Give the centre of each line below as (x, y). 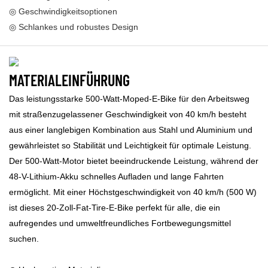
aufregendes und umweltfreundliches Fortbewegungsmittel (120, 223)
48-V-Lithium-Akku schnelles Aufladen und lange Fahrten (116, 177)
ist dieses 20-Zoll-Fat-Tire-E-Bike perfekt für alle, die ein (115, 208)
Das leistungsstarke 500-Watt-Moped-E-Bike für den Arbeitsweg (129, 99)
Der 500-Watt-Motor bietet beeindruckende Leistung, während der (134, 161)
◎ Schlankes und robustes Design (74, 27)
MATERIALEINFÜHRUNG (69, 80)
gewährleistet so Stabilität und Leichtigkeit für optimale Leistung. (130, 146)
